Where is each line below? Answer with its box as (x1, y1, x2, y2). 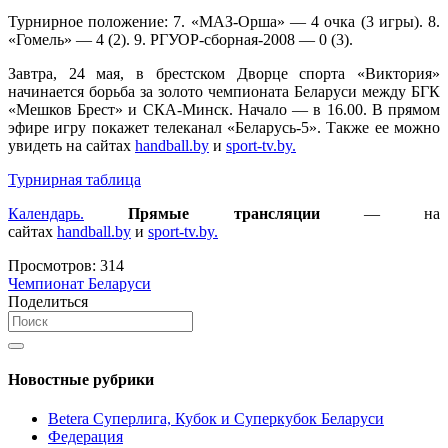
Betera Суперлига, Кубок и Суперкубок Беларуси (48, 410, 384, 428)
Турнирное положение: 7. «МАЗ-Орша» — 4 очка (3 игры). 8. (8, 12, 440, 30)
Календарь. (8, 204, 84, 222)
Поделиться (8, 292, 88, 310)
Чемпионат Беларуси (8, 274, 151, 292)
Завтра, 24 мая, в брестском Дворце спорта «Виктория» (8, 64, 440, 82)
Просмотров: (8, 256, 96, 274)
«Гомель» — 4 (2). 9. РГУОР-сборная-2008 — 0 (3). (8, 30, 353, 48)
